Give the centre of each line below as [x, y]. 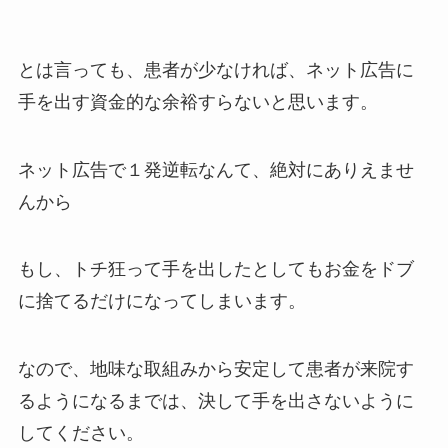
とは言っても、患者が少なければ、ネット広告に [215, 69]
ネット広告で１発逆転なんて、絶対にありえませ [215, 169]
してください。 [80, 433]
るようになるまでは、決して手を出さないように [215, 401]
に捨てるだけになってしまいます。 [161, 301]
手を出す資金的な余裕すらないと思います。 [197, 101]
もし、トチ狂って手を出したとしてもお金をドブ [215, 269]
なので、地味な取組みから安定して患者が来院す [215, 369]
